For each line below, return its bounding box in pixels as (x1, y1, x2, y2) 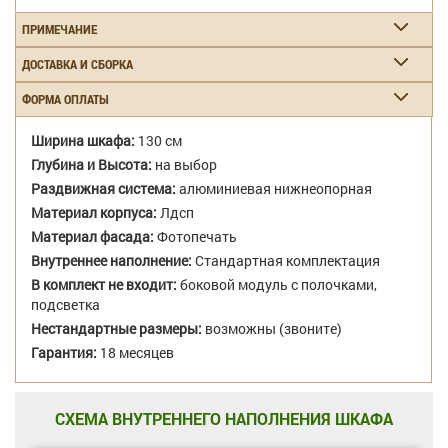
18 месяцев (97, 343, 174, 362)
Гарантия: (31, 343, 97, 362)
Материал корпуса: (31, 203, 157, 222)
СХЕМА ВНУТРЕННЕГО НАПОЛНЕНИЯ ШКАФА (55, 408, 393, 429)
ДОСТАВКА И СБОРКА (22, 55, 133, 73)
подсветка (31, 295, 100, 314)
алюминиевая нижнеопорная (176, 179, 372, 198)
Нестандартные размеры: (31, 319, 202, 338)
